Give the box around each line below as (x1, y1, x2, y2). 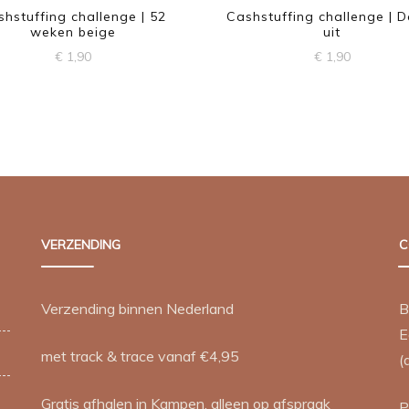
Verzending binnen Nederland (41, 299, 235, 318)
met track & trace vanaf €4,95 (41, 346, 240, 365)
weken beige (29, 24, 116, 41)
